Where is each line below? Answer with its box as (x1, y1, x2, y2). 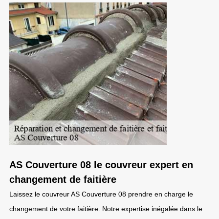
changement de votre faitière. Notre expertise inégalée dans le (9, 205, 202, 213)
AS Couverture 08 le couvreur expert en (9, 159, 193, 170)
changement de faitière (9, 174, 116, 185)
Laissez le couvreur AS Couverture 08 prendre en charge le (9, 190, 193, 198)
